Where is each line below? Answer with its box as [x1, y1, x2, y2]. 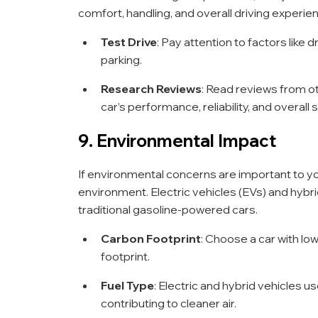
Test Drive [101, 34, 157, 49]
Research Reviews [101, 81, 202, 96]
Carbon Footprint [101, 231, 201, 246]
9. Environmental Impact [78, 129, 276, 151]
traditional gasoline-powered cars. [78, 202, 258, 216]
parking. [101, 52, 142, 67]
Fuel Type [101, 278, 154, 292]
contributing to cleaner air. [101, 295, 236, 310]
